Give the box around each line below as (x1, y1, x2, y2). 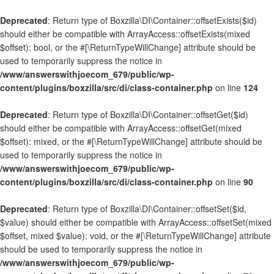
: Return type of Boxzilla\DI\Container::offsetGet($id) (48, 108, 248, 120)
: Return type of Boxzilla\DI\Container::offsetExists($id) (48, 14, 257, 26)
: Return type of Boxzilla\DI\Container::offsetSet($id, (48, 202, 246, 215)
